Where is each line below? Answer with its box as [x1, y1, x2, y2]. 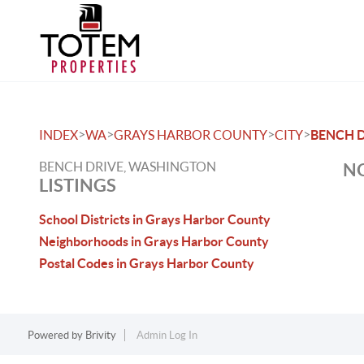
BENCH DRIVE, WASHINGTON [39, 159, 216, 174]
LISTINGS [39, 175, 116, 195]
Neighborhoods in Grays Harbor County [39, 234, 269, 249]
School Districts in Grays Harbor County [39, 212, 271, 227]
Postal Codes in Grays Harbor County [39, 256, 254, 271]
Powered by [27, 329, 85, 341]
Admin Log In [136, 329, 197, 341]
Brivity [84, 329, 116, 341]
